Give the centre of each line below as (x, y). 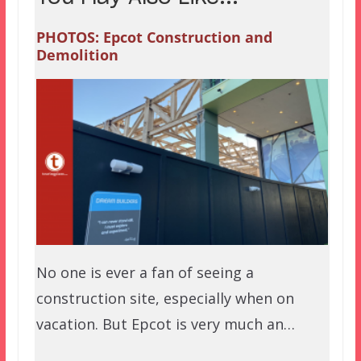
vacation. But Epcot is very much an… (165, 324)
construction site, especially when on (165, 299)
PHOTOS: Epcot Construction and (154, 37)
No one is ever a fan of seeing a (145, 273)
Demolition (77, 55)
